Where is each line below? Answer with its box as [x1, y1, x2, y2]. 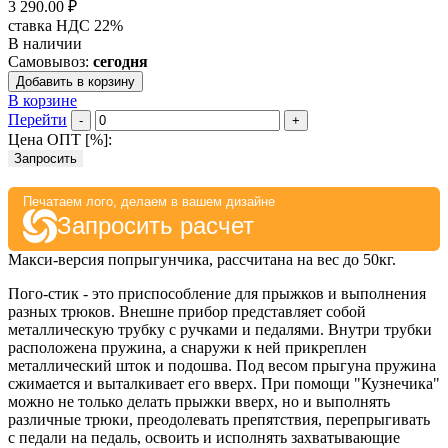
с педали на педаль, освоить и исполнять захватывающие [8, 428, 400, 446]
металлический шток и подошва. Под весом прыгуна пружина [8, 356, 436, 374]
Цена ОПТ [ [8, 130, 90, 148]
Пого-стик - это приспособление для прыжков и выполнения [8, 284, 426, 302]
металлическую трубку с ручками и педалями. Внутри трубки [8, 320, 432, 338]
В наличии [8, 34, 82, 52]
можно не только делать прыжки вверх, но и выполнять [8, 392, 390, 410]
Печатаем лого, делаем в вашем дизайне [23, 193, 275, 209]
